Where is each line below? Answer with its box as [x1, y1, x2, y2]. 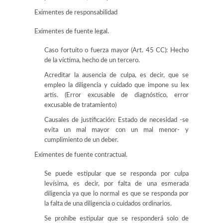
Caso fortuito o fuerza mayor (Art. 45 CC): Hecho [44, 47, 189, 54]
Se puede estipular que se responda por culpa [44, 171, 189, 177]
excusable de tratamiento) [44, 102, 116, 109]
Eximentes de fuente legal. [34, 28, 109, 35]
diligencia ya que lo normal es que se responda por [44, 191, 189, 197]
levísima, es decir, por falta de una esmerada [44, 181, 189, 187]
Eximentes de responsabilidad [34, 9, 117, 16]
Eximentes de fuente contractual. [34, 152, 127, 158]
